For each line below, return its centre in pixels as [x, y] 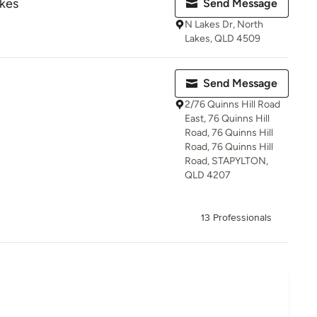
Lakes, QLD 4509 [223, 39]
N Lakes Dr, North [224, 24]
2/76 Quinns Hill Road [232, 104]
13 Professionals [236, 218]
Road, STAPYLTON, [226, 161]
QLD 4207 [208, 175]
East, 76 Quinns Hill [227, 119]
